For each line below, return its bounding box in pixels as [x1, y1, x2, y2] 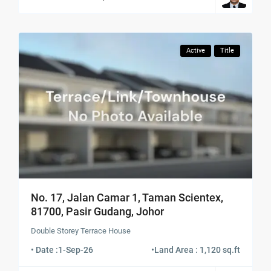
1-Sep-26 [58, 245, 94, 255]
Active [186, 47, 205, 55]
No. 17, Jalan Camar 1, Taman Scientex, [31, 191, 224, 204]
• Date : [31, 245, 59, 255]
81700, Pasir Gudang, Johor [31, 205, 165, 218]
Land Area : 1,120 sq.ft [154, 245, 240, 255]
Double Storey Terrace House [31, 226, 131, 236]
